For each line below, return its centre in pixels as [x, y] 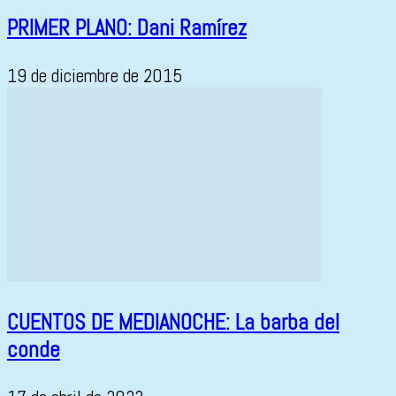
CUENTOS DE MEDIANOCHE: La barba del [173, 323]
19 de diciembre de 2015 [95, 75]
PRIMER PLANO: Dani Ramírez [127, 28]
